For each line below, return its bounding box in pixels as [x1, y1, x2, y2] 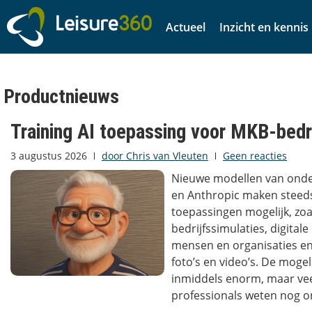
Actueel [166, 19, 205, 35]
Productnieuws [3, 85, 119, 109]
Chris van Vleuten [123, 149, 208, 163]
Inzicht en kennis [219, 19, 309, 35]
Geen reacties [223, 149, 287, 163]
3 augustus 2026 [10, 149, 87, 163]
